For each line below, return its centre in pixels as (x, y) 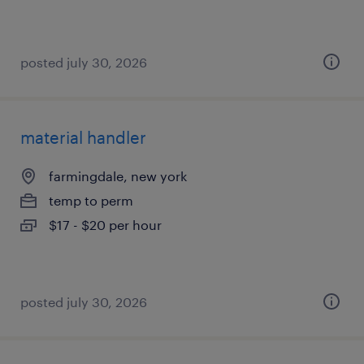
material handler (83, 137)
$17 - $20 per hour (105, 225)
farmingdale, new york (118, 176)
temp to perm (91, 200)
